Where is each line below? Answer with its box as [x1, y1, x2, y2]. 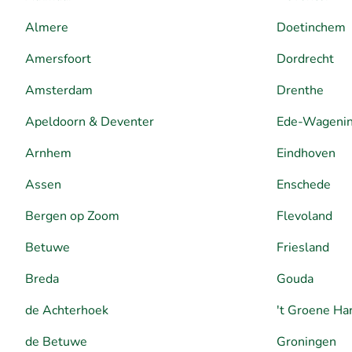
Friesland [277, 238, 329, 256]
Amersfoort [25, 49, 91, 68]
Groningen [277, 332, 336, 350]
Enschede [277, 175, 331, 193]
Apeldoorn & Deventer [25, 112, 154, 130]
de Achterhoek [25, 301, 108, 319]
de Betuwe [25, 332, 87, 350]
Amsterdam [25, 81, 93, 99]
